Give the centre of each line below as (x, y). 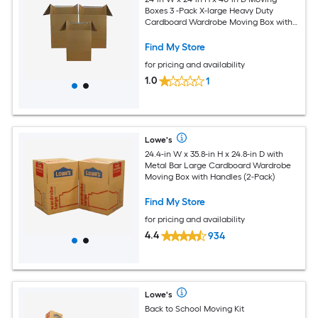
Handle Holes (171, 33)
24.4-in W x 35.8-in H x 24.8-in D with (214, 154)
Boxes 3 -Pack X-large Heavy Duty (209, 10)
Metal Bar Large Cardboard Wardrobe (199, 165)
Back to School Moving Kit (195, 308)
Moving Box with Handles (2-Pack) (210, 176)
